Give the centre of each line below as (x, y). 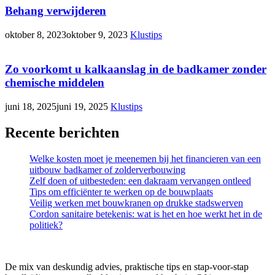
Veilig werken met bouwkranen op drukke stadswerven (136, 203)
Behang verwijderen (56, 10)
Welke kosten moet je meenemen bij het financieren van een (145, 158)
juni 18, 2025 (31, 107)
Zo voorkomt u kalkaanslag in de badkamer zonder (136, 69)
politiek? (46, 225)
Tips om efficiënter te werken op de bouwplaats (121, 192)
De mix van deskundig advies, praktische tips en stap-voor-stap (127, 266)
